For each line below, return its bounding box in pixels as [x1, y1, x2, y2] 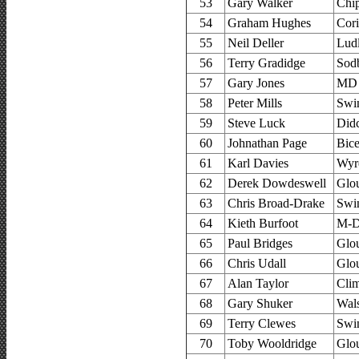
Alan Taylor [228, 276, 288, 290]
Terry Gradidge [228, 55, 305, 70]
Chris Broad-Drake [228, 196, 325, 210]
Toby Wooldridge [228, 336, 317, 350]
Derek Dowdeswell [228, 175, 326, 190]
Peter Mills [228, 95, 282, 110]
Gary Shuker [228, 296, 292, 310]
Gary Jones [228, 75, 284, 90]
